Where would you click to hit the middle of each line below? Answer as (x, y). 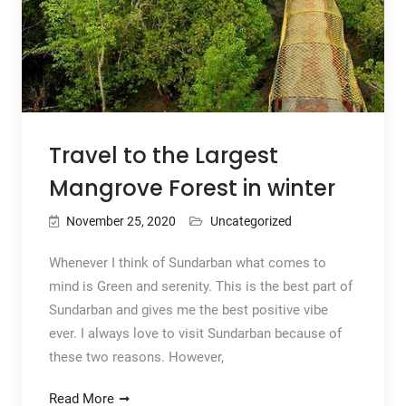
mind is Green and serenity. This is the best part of (200, 286)
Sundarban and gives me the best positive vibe (188, 309)
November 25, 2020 (121, 221)
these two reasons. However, (136, 357)
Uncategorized (251, 221)
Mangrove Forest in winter (192, 188)
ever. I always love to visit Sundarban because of (195, 333)
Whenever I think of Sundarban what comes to (187, 262)
